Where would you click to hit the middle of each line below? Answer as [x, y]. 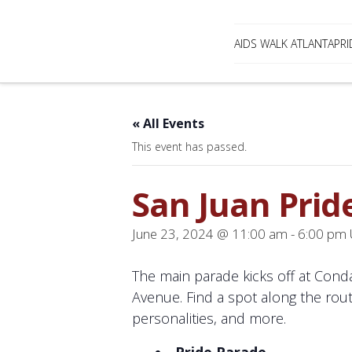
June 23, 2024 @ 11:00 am [210, 234]
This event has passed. [189, 147]
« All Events [168, 124]
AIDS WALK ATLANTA [284, 44]
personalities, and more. [209, 319]
